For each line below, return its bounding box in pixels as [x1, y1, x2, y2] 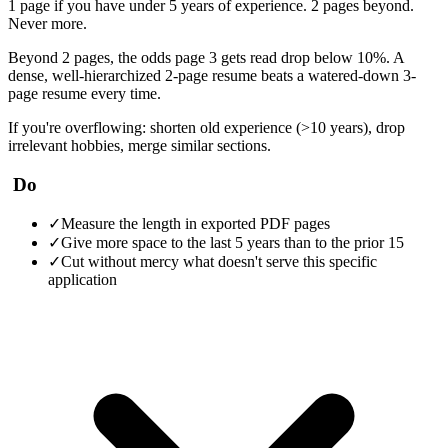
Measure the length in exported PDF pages [61, 215, 330, 233]
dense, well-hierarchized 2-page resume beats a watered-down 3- [8, 66, 416, 84]
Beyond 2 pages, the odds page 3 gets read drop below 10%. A [8, 48, 404, 66]
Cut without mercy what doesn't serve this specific [61, 253, 377, 271]
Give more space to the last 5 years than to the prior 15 [61, 234, 404, 252]
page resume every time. [8, 84, 161, 102]
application [48, 271, 117, 289]
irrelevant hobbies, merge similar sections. [8, 136, 271, 154]
